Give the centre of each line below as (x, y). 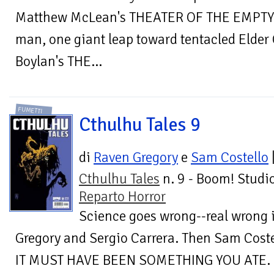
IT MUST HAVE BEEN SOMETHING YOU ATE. (143, 261)
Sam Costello (230, 158)
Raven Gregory (136, 158)
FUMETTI (31, 110)
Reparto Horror (122, 197)
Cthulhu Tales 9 (140, 125)
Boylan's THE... (59, 61)
